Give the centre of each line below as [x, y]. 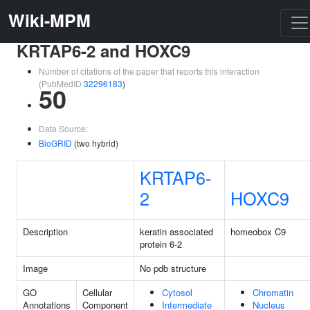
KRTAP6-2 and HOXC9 [103, 51]
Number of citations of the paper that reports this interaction [149, 71]
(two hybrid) [95, 143]
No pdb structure [173, 268]
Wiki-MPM [49, 20]
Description [45, 231]
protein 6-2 [161, 244]
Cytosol [177, 292]
